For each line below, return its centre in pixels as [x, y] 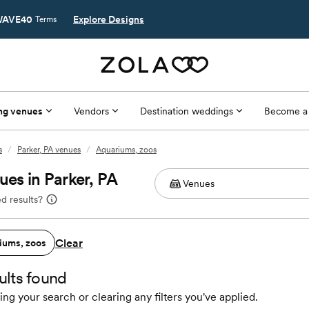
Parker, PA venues [49, 150]
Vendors [91, 111]
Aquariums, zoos [126, 150]
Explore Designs [109, 19]
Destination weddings [186, 111]
